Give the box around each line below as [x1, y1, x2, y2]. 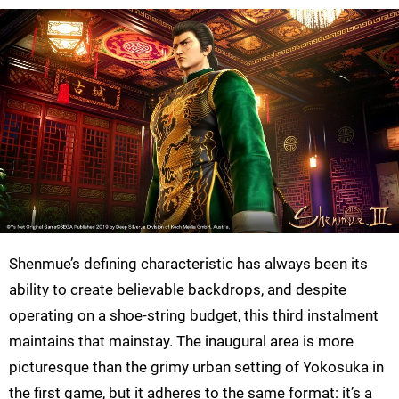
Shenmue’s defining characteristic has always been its [9, 255, 368, 273]
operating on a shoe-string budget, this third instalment [9, 306, 379, 325]
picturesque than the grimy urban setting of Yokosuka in [9, 358, 384, 377]
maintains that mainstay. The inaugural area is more [9, 332, 354, 351]
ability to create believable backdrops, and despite [9, 281, 346, 299]
